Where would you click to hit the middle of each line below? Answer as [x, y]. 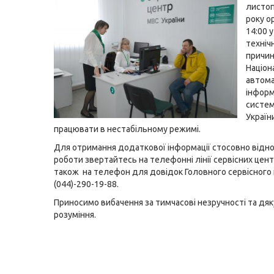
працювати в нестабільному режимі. [127, 129]
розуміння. [75, 215]
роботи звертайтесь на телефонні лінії [134, 160]
